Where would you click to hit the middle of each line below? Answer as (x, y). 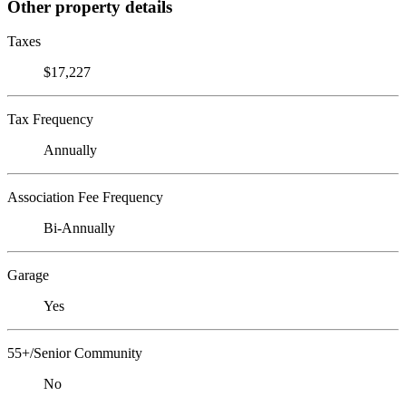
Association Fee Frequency (85, 198)
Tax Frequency (50, 120)
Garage (28, 275)
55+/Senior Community (75, 353)
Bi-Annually (79, 228)
